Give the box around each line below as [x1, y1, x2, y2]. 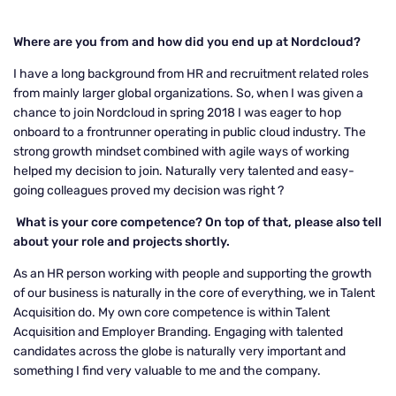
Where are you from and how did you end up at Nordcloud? [13, 34, 361, 49]
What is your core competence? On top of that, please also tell [16, 215, 382, 230]
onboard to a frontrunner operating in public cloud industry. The [13, 125, 366, 140]
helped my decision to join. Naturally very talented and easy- [13, 164, 354, 179]
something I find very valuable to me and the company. [13, 363, 324, 378]
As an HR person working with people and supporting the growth [13, 266, 372, 281]
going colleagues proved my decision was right [13, 183, 278, 198]
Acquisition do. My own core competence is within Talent [13, 305, 330, 320]
